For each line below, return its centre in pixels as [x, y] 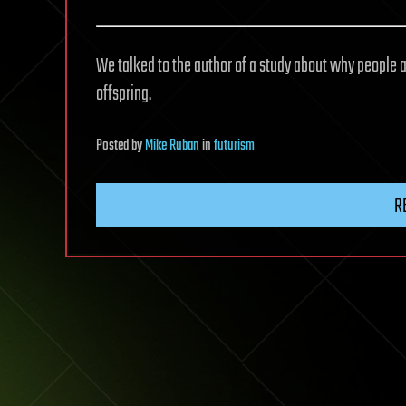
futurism [234, 145]
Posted [114, 145]
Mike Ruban [172, 145]
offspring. [124, 94]
